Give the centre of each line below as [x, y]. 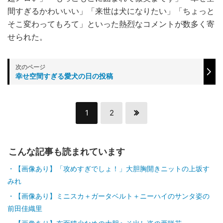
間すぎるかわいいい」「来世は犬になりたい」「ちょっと [111, 11]
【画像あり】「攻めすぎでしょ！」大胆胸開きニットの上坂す [112, 169]
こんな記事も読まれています [67, 152]
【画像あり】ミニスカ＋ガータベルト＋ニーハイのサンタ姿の [112, 196]
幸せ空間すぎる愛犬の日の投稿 [64, 76]
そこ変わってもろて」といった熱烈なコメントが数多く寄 [111, 24]
